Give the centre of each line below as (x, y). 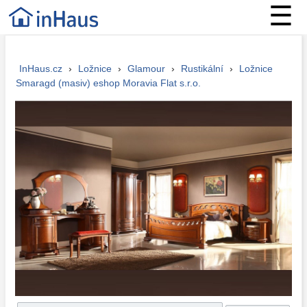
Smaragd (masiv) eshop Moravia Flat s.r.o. (108, 83)
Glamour (146, 69)
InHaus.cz (40, 69)
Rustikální (202, 69)
